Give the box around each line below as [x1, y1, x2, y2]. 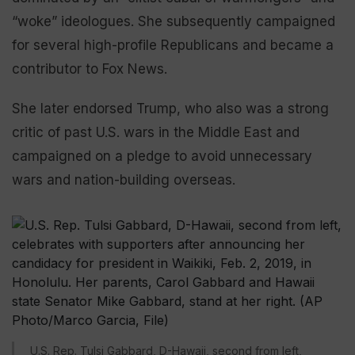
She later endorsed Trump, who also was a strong [12, 101, 329, 116]
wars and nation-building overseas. [12, 172, 235, 188]
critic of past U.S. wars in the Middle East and [12, 124, 300, 140]
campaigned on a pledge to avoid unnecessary [12, 148, 312, 164]
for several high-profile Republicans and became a [12, 37, 334, 53]
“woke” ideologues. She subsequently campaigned [12, 13, 335, 29]
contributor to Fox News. [12, 61, 167, 77]
